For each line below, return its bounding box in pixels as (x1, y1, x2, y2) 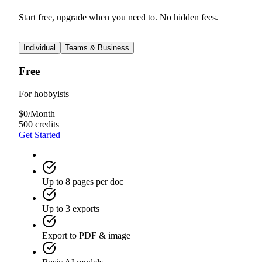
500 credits (19, 119, 59, 129)
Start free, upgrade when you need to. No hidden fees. (19, 12, 218, 23)
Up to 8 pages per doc (42, 176, 123, 187)
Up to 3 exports (42, 203, 99, 213)
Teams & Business (65, 43, 129, 53)
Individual (23, 43, 56, 53)
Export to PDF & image (42, 230, 130, 240)
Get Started (19, 129, 60, 140)
